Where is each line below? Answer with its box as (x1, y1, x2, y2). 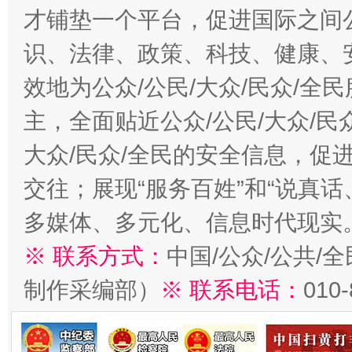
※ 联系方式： (24, 244, 167, 269)
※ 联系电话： (160, 277, 303, 302)
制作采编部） (24, 277, 160, 302)
